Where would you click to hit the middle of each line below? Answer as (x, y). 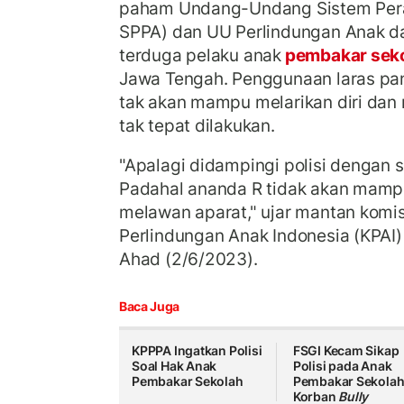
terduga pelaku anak (201, 55)
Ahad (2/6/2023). (188, 258)
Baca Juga (149, 307)
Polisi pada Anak (342, 366)
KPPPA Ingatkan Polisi (197, 351)
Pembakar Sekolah (188, 381)
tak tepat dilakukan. (197, 126)
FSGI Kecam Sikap (346, 351)
